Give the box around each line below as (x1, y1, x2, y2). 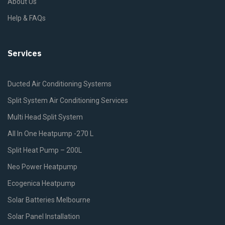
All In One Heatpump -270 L (8, 130, 93, 138)
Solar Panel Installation (8, 212, 80, 221)
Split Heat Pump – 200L (8, 146, 82, 155)
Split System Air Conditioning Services (8, 96, 128, 105)
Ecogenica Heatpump (8, 179, 75, 188)
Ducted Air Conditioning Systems (8, 80, 111, 88)
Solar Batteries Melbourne (8, 196, 90, 204)
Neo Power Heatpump (8, 163, 77, 171)
